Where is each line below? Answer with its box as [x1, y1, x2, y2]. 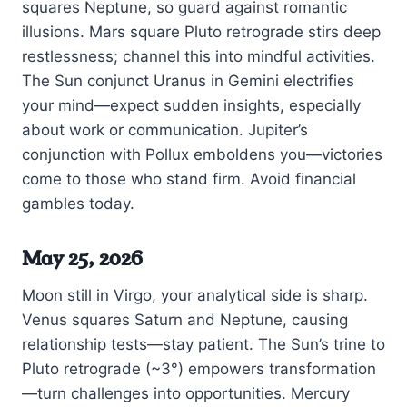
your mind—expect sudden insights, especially [22, 96, 361, 115]
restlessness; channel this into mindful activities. [22, 47, 375, 66]
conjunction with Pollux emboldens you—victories [22, 145, 382, 164]
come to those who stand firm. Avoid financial [22, 170, 356, 189]
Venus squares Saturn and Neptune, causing [22, 310, 348, 329]
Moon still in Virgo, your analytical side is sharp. [22, 285, 368, 304]
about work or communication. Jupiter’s [22, 121, 308, 140]
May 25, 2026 [22, 245, 143, 273]
